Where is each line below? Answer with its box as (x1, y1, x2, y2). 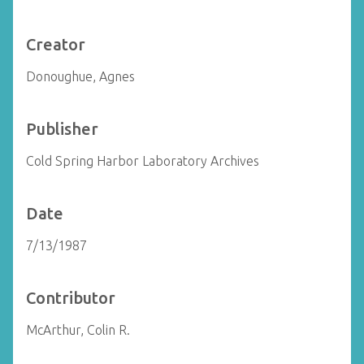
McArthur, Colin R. (26, 323, 130, 337)
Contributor (26, 288, 115, 307)
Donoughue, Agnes (26, 69, 135, 84)
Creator (26, 35, 85, 54)
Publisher (26, 119, 98, 138)
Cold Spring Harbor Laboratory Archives (26, 154, 259, 168)
